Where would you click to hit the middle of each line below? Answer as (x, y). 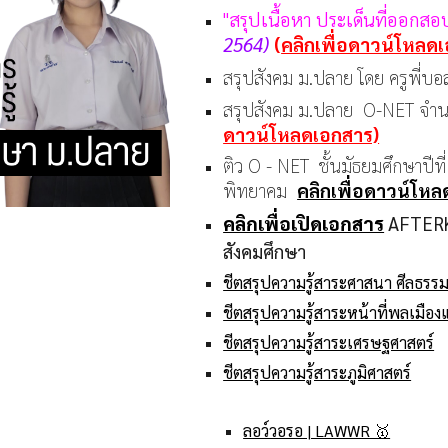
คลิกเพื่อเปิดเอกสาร (304, 223)
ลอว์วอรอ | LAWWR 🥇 (317, 430)
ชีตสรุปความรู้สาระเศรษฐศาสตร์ (329, 342)
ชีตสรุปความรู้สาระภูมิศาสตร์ (317, 372)
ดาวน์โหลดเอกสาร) (301, 134)
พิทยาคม (260, 190)
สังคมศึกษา (265, 251)
